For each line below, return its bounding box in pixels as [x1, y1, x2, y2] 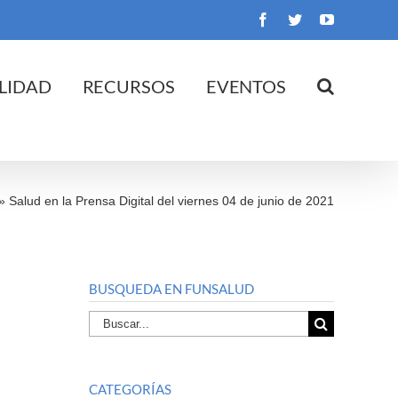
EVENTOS [205, 75, 287, 97]
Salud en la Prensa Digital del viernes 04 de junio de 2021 [9, 193, 334, 208]
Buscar [88, 312, 132, 328]
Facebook [269, 12, 324, 26]
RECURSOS [82, 75, 175, 97]
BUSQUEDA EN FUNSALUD [89, 280, 254, 297]
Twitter [301, 12, 341, 26]
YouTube [333, 12, 385, 26]
